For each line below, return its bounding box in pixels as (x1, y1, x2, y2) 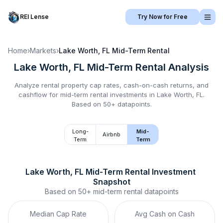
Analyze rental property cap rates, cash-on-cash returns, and (14, 81, 209, 89)
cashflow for (18, 91, 60, 99)
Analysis (166, 61, 209, 73)
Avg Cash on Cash (135, 210, 195, 218)
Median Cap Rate (30, 210, 87, 218)
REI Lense (20, 13, 49, 20)
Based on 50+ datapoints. (71, 100, 152, 108)
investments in (108, 91, 157, 99)
